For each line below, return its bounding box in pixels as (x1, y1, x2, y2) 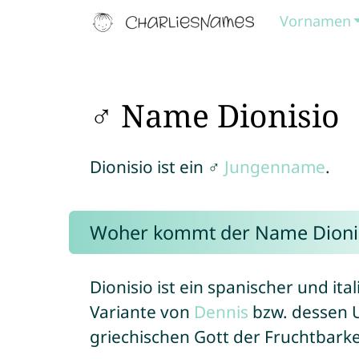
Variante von (89, 301, 194, 323)
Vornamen (280, 11, 352, 30)
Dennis (193, 301, 248, 323)
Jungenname (224, 155, 325, 178)
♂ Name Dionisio (89, 94, 340, 136)
